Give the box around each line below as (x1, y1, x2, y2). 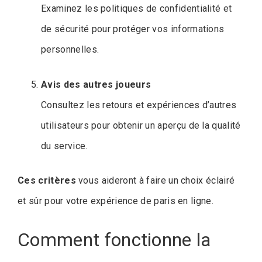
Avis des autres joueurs (41, 79, 151, 91)
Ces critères (18, 175, 76, 187)
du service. (41, 140, 88, 152)
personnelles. (41, 44, 99, 56)
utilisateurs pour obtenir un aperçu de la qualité (41, 120, 241, 132)
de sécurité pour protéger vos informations (41, 23, 225, 35)
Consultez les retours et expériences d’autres (41, 99, 237, 111)
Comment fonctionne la (18, 229, 211, 251)
